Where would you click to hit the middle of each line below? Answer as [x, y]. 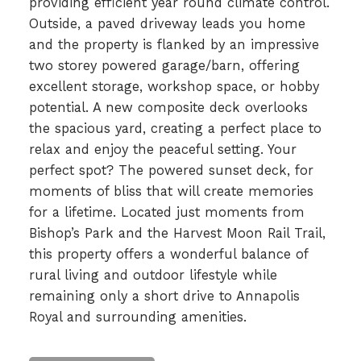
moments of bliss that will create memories [171, 191]
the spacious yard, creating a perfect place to [175, 128]
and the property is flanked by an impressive [174, 44]
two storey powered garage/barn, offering [164, 65]
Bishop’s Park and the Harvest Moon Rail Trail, [177, 233]
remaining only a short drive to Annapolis [164, 296]
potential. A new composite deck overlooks [168, 107]
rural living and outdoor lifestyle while [153, 275]
